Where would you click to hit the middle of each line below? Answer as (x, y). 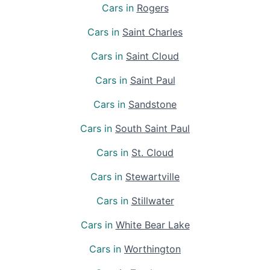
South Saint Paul (152, 128)
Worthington (152, 249)
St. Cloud (152, 152)
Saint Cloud (152, 56)
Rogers (152, 8)
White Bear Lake (152, 224)
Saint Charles (152, 32)
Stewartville (152, 176)
